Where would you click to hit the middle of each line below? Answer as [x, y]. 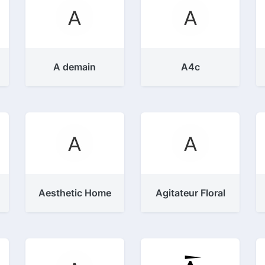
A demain [75, 67]
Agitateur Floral [190, 193]
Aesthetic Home [75, 193]
